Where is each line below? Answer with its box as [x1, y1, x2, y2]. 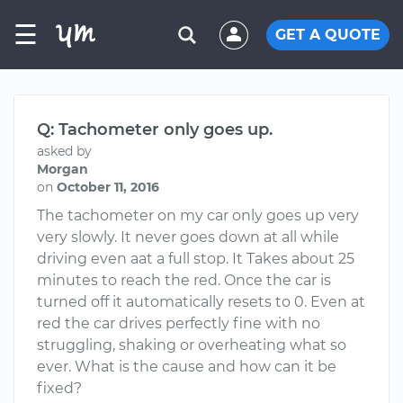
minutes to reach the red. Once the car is [37, 272, 331, 289]
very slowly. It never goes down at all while [37, 228, 339, 246]
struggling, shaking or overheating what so [37, 336, 346, 354]
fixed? [37, 380, 82, 397]
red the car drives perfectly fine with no [37, 315, 320, 332]
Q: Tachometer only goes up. [37, 120, 273, 139]
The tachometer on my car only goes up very [37, 207, 359, 224]
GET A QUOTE [275, 25, 381, 43]
